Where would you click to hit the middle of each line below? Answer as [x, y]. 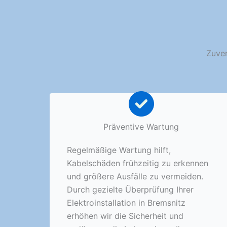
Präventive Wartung [141, 126]
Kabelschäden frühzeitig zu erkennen [138, 163]
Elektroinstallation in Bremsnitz [126, 202]
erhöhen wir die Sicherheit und [125, 216]
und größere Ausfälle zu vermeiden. [135, 176]
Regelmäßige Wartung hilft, [119, 150]
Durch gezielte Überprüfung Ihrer [130, 189]
